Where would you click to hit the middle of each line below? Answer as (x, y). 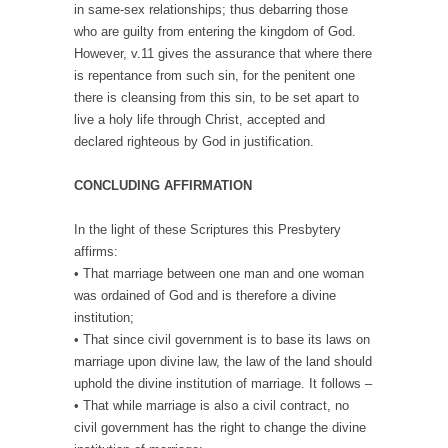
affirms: (96, 252)
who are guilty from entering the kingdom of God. (215, 32)
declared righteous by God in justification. (194, 142)
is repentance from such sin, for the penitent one (214, 76)
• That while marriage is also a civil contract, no (211, 406)
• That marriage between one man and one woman (219, 274)
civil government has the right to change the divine (220, 428)
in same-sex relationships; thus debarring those (211, 10)
